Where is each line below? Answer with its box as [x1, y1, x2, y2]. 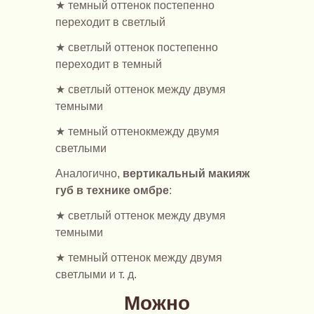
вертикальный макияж [123, 167, 250, 179]
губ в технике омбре [55, 184, 169, 196]
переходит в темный [55, 57, 162, 70]
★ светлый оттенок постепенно [55, 41, 218, 53]
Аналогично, [55, 167, 123, 179]
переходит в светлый [55, 15, 165, 28]
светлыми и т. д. [55, 268, 137, 280]
